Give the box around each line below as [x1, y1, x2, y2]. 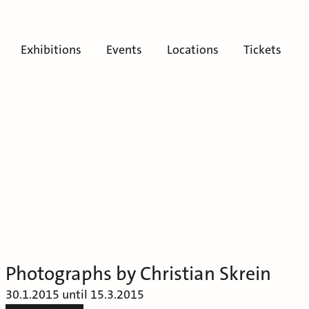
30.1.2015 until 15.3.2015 [6, 286, 144, 303]
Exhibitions [21, 41, 81, 58]
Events [106, 41, 142, 58]
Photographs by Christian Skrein [6, 261, 271, 287]
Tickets [243, 41, 281, 58]
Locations [167, 41, 219, 58]
